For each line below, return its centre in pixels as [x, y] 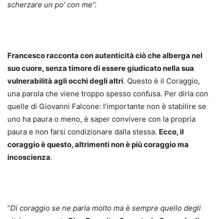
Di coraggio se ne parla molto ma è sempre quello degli [106, 208]
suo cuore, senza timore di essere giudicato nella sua [101, 68]
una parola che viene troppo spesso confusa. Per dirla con [108, 94]
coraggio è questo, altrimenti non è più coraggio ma [98, 144]
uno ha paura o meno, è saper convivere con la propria [101, 119]
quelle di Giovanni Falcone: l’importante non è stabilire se [107, 106]
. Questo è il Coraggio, [162, 81]
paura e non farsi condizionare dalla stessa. [83, 132]
